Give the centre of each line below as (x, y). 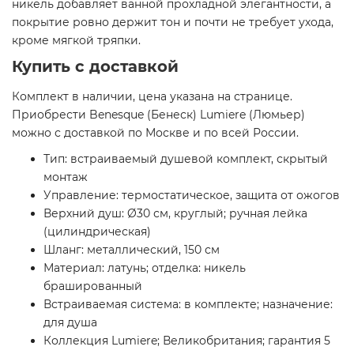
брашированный (93, 286)
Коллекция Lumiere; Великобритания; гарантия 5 (187, 341)
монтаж (66, 177)
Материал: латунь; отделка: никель (145, 268)
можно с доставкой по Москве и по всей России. (155, 133)
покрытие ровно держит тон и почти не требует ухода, (173, 23)
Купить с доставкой (95, 67)
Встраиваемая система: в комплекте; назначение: (188, 305)
